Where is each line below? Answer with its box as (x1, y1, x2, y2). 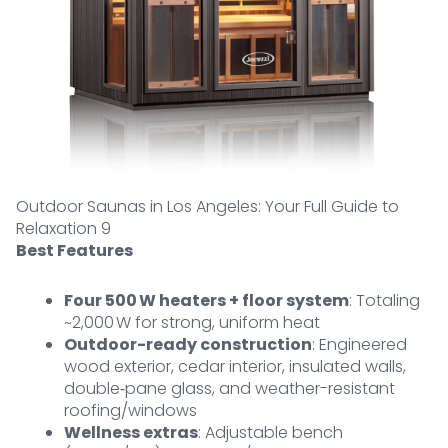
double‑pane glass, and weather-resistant (64, 377, 395, 401)
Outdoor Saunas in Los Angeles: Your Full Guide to (16, 195, 399, 219)
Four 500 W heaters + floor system (64, 289, 349, 313)
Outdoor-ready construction (64, 333, 312, 357)
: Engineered (312, 333, 407, 357)
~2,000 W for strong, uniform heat (64, 311, 320, 335)
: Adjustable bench (198, 421, 343, 445)
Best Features (16, 239, 133, 263)
